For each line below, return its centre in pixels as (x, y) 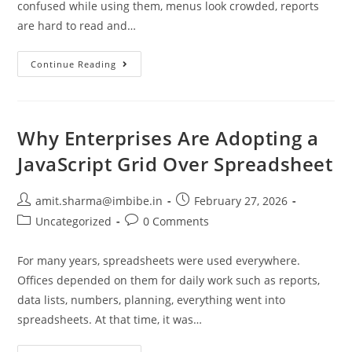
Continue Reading (74, 64)
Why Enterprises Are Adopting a (168, 138)
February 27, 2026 (241, 201)
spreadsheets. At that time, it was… (110, 319)
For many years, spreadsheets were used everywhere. (159, 260)
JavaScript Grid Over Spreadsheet (175, 164)
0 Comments (176, 221)
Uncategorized (74, 221)
